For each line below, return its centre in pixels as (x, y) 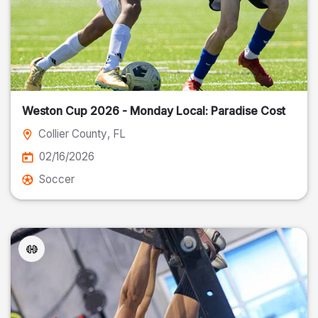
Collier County (73, 134)
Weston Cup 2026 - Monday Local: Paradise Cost (154, 111)
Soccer (57, 179)
